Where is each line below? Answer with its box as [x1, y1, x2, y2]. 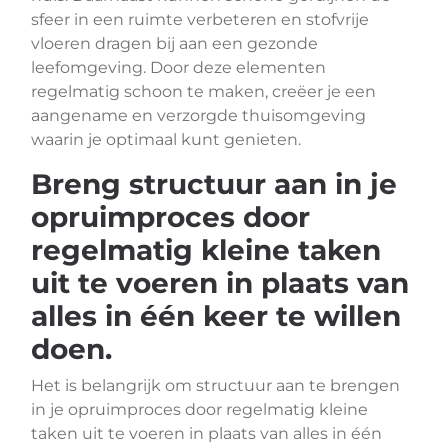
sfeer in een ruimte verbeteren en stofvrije [31, 10, 369, 29]
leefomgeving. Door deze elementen [31, 58, 326, 77]
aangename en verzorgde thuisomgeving [31, 106, 366, 125]
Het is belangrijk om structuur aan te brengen [31, 376, 400, 395]
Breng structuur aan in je [31, 167, 397, 201]
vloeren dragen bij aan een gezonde [31, 34, 318, 53]
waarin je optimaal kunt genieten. [31, 130, 301, 149]
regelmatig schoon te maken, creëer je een [31, 82, 376, 101]
